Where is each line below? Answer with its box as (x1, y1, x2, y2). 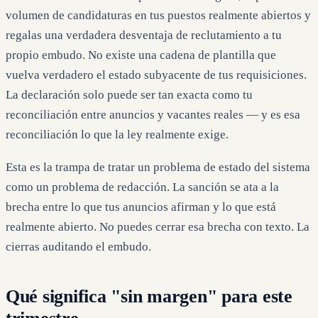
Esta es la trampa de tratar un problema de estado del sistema (6, 160, 310, 174)
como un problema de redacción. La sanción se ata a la (6, 180, 279, 194)
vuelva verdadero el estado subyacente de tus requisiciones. (6, 67, 307, 82)
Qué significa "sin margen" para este (6, 285, 292, 307)
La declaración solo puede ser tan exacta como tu (6, 87, 253, 102)
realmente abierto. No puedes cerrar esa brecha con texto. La (6, 219, 309, 234)
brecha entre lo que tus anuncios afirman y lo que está (6, 199, 276, 214)
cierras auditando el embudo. (6, 239, 151, 253)
